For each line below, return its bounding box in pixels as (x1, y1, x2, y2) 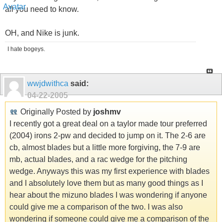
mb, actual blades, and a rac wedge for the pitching (9, 155, 187, 164)
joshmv (93, 107, 121, 116)
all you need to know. (5, 4, 79, 13)
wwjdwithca (27, 79, 68, 88)
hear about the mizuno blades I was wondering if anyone (9, 190, 207, 199)
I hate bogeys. (7, 45, 45, 53)
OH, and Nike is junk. (5, 28, 79, 37)
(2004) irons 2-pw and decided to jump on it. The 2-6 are (9, 131, 206, 140)
